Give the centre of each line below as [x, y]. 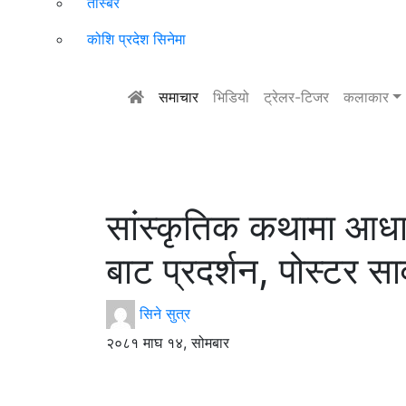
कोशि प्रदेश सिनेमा [136, 39]
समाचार [179, 97]
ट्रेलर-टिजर [296, 97]
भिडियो [231, 97]
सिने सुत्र [165, 313]
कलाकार [366, 97]
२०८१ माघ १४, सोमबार [168, 342]
